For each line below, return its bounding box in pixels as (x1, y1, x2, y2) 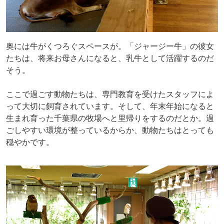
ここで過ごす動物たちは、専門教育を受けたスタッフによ (6, 88, 214, 100)
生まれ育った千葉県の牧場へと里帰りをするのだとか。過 (6, 112, 214, 124)
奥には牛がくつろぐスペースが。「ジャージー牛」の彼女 (6, 40, 214, 52)
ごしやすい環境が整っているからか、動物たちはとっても (6, 124, 214, 136)
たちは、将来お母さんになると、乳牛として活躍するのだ (6, 52, 214, 64)
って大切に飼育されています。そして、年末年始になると (6, 100, 214, 112)
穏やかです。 (6, 136, 54, 148)
